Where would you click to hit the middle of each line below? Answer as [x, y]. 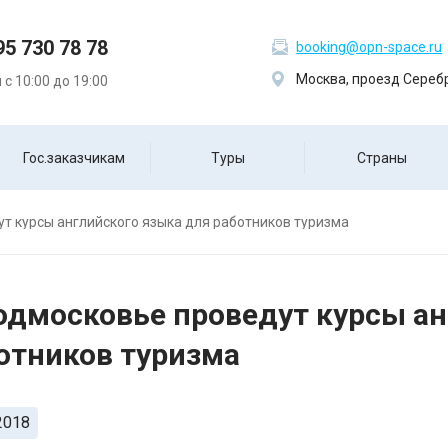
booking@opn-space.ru [369, 46]
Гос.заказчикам [73, 158]
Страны [381, 158]
